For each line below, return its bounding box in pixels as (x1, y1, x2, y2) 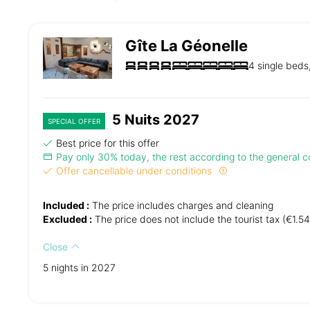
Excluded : (43, 212, 92, 225)
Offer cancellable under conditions (56, 164, 215, 176)
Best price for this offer (56, 136, 159, 149)
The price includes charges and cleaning (89, 199, 273, 211)
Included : (43, 199, 89, 211)
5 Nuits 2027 (109, 111, 199, 128)
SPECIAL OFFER (48, 116, 100, 125)
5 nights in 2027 (43, 261, 116, 273)
